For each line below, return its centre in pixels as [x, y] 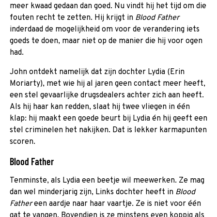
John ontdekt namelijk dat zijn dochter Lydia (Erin [97, 72]
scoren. [23, 142]
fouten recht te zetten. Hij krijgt [68, 18]
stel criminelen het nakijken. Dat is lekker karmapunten [108, 130]
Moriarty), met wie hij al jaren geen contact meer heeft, [108, 84]
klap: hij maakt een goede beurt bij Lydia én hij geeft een [108, 118]
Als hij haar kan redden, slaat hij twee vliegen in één [100, 107]
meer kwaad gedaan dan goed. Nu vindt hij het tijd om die [108, 6]
